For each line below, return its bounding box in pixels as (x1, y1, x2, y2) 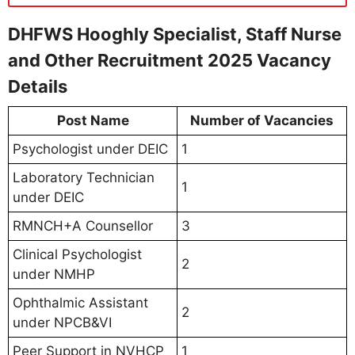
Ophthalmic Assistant (13, 295, 148, 311)
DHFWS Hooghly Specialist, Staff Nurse (8, 24, 342, 45)
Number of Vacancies (190, 113, 334, 129)
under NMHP (13, 266, 95, 283)
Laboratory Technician (13, 170, 155, 186)
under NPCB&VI (13, 315, 112, 331)
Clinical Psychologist (13, 246, 142, 263)
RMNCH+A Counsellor (13, 218, 153, 235)
